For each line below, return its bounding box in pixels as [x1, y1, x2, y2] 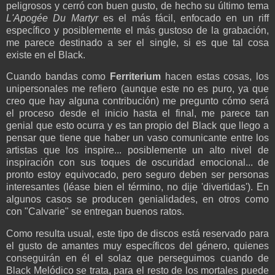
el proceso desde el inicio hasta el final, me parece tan [6, 108, 269, 119]
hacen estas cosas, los [161, 71, 269, 82]
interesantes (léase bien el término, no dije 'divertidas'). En [6, 182, 269, 193]
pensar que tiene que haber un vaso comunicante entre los [6, 133, 269, 144]
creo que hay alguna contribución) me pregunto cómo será [6, 96, 269, 107]
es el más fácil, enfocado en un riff [98, 12, 269, 23]
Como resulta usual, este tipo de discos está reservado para [6, 228, 269, 239]
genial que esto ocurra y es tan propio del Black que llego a [6, 120, 269, 131]
